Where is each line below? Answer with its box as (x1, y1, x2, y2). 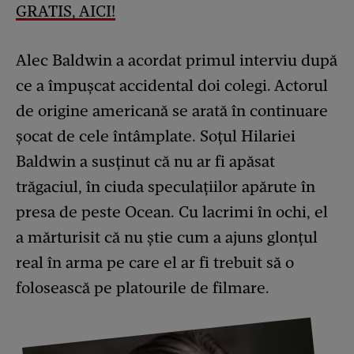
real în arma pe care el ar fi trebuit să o (16, 253, 294, 272)
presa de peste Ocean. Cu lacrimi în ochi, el (16, 202, 328, 221)
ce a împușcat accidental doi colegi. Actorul (16, 76, 328, 95)
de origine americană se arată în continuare (16, 101, 328, 120)
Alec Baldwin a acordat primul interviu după (16, 51, 337, 70)
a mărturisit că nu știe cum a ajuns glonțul (16, 228, 318, 247)
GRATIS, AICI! (16, 2, 115, 21)
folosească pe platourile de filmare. (16, 278, 269, 297)
